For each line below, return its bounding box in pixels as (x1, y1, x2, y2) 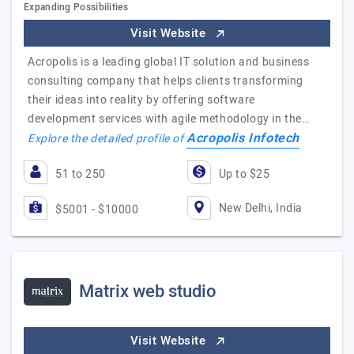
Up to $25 (218, 166, 269, 183)
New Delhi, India (218, 199, 303, 217)
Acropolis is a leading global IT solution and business (28, 54, 310, 70)
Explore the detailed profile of (28, 130, 187, 147)
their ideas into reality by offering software (28, 92, 256, 108)
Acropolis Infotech (186, 129, 300, 148)
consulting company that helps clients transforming (28, 73, 304, 89)
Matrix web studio (79, 279, 217, 304)
